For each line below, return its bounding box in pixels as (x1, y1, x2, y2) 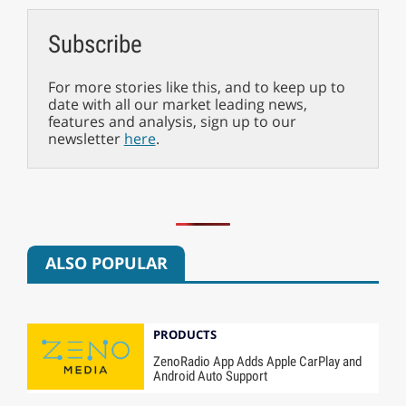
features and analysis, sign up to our (47, 111, 296, 131)
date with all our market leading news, (47, 93, 307, 114)
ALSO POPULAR (44, 252, 168, 275)
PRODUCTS (153, 325, 217, 343)
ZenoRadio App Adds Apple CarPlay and (153, 353, 362, 371)
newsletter (47, 128, 124, 149)
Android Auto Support (153, 368, 268, 385)
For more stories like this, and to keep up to (47, 76, 345, 97)
